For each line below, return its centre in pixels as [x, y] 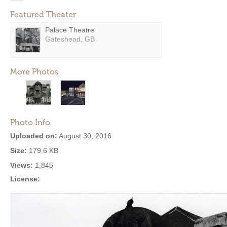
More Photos [34, 72]
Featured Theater [43, 14]
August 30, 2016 [84, 136]
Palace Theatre [70, 30]
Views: [22, 165]
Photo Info [30, 122]
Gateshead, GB [70, 39]
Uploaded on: [34, 136]
